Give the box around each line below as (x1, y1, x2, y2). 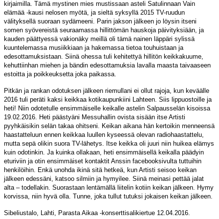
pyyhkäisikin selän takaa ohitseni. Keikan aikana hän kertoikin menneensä (4, 122, 215, 130)
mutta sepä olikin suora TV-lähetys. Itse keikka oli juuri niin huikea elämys (4, 139, 214, 147)
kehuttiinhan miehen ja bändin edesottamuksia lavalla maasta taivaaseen (4, 61, 211, 69)
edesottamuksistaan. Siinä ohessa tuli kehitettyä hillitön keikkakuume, (4, 52, 203, 60)
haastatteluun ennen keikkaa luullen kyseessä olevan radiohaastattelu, (4, 131, 204, 138)
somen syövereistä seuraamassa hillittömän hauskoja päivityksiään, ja (4, 26, 204, 34)
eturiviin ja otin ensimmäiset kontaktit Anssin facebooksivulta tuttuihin (4, 157, 201, 165)
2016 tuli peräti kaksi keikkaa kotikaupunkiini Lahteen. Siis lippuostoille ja (4, 95, 212, 103)
